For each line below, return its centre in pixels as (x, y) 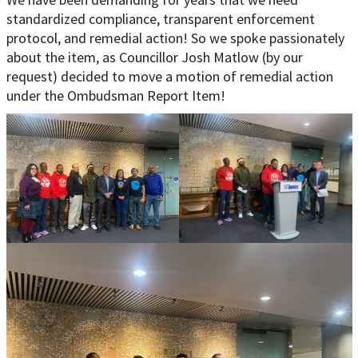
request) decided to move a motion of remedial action (169, 76)
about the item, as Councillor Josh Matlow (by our (154, 57)
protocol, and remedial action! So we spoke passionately (175, 38)
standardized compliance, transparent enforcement (160, 18)
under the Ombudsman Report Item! (115, 95)
